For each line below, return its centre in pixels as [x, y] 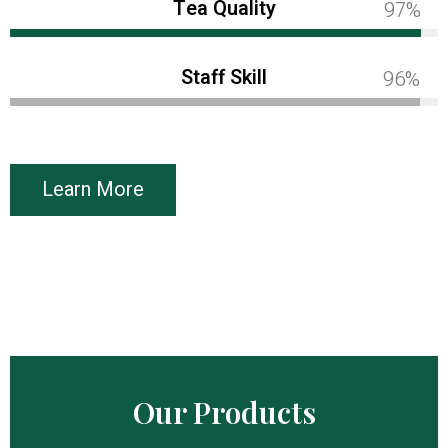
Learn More [93, 190]
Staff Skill [224, 78]
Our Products [224, 412]
